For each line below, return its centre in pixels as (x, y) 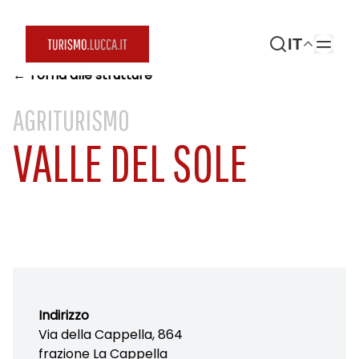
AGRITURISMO (71, 120)
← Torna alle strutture (83, 75)
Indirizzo (64, 315)
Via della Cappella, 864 (111, 335)
